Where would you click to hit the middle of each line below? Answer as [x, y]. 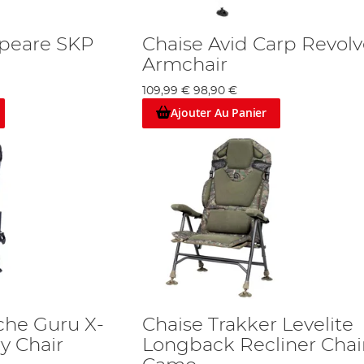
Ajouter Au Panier [219, 113]
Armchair [184, 65]
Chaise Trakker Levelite [247, 325]
